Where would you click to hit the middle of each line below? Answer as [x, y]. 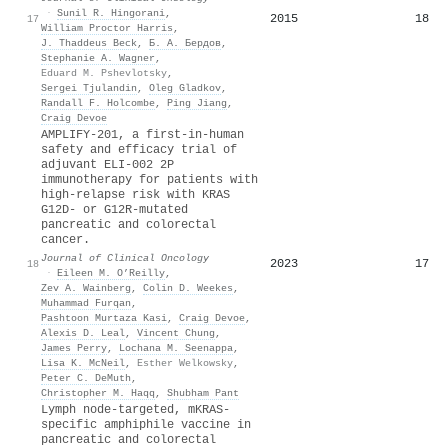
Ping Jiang [197, 102]
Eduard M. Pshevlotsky [104, 72]
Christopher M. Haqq [98, 392]
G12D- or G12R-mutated [114, 209]
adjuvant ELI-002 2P [107, 164]
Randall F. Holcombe [98, 102]
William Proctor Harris [107, 27]
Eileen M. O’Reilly [111, 272]
